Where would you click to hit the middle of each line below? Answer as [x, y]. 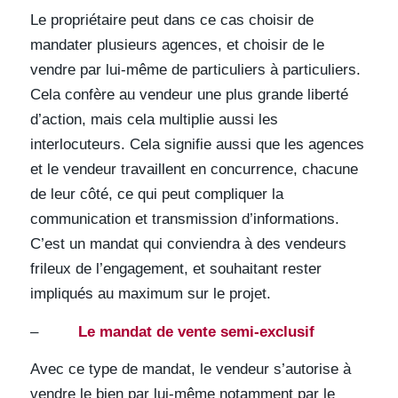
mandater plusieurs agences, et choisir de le [177, 45]
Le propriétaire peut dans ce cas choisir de [171, 20]
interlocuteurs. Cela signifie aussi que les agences [197, 145]
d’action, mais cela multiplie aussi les [154, 120]
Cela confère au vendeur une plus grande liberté [189, 95]
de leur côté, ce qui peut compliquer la [156, 195]
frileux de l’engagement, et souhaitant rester [175, 269]
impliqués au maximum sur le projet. [150, 294]
